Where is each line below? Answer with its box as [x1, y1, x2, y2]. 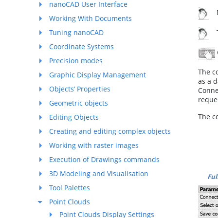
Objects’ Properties [49, 84, 110, 93]
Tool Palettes [49, 183, 90, 192]
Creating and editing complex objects [49, 127, 171, 136]
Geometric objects [49, 98, 108, 108]
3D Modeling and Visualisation [49, 169, 148, 178]
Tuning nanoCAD [49, 28, 104, 37]
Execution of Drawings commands [49, 155, 160, 164]
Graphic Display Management [49, 70, 146, 79]
